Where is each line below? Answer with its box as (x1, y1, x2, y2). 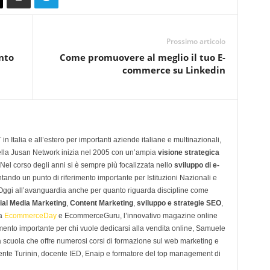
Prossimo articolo (166, 36, 225, 46)
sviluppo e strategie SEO (136, 199, 221, 207)
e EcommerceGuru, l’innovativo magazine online (56, 212, 218, 220)
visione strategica (157, 148, 219, 157)
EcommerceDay (4, 212, 57, 220)
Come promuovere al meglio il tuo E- (59, 51, 225, 63)
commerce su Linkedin (122, 64, 225, 76)
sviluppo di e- (174, 161, 219, 169)
